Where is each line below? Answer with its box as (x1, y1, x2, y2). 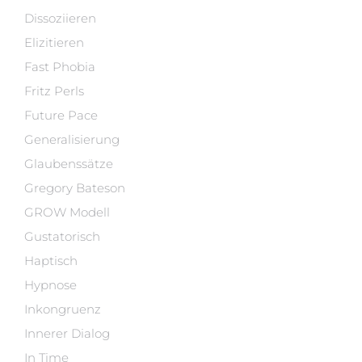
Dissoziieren (24, 11, 96, 26)
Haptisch (24, 253, 78, 268)
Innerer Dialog (24, 326, 110, 341)
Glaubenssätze (24, 156, 113, 171)
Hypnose (24, 277, 77, 293)
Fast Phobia (24, 59, 95, 74)
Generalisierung (24, 132, 120, 147)
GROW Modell (24, 204, 110, 220)
